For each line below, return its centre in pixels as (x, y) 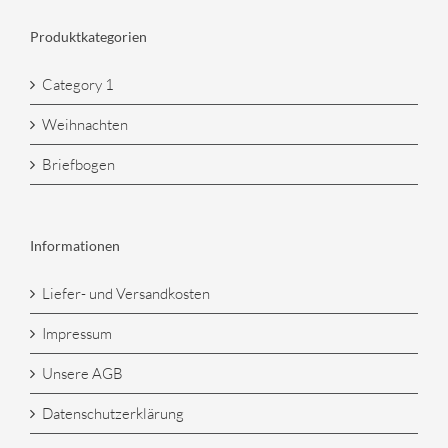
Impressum (77, 334)
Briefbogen (78, 165)
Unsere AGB (82, 374)
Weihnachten (85, 125)
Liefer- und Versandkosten (126, 294)
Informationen (75, 246)
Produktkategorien (88, 37)
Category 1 (78, 85)
